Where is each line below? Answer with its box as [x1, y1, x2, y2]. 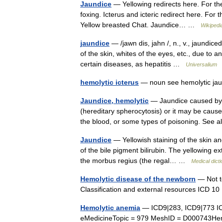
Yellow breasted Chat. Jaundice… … [80, 21, 201, 29]
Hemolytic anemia [80, 204, 140, 212]
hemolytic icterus [80, 78, 139, 86]
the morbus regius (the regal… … [80, 157, 191, 165]
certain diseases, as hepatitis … [80, 60, 186, 68]
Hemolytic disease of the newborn [80, 175, 196, 183]
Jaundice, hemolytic [80, 97, 149, 105]
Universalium [186, 61, 217, 67]
